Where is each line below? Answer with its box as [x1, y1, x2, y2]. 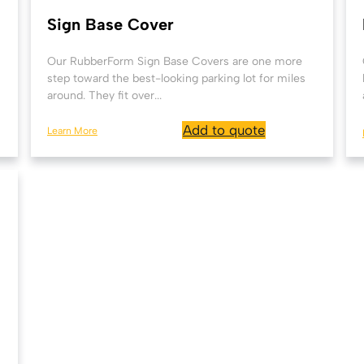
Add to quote [183, 122, 265, 138]
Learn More [47, 123, 97, 136]
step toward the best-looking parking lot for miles [47, 71, 305, 85]
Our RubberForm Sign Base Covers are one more [47, 54, 302, 68]
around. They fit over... [47, 89, 162, 102]
